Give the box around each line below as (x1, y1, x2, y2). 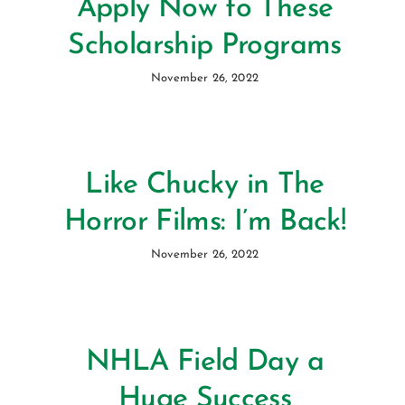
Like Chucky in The (85, 171, 325, 200)
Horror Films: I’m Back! (63, 208, 346, 237)
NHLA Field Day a (86, 348, 324, 377)
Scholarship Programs (68, 31, 342, 61)
